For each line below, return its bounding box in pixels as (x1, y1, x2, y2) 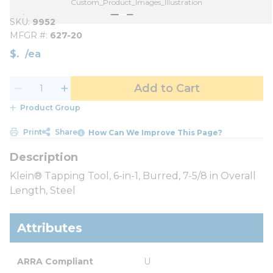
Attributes (17, 220, 82, 235)
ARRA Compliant (17, 255, 93, 267)
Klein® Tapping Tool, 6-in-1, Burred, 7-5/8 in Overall (10, 169, 256, 182)
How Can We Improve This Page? (88, 127, 223, 137)
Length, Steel (10, 184, 76, 196)
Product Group (19, 103, 80, 112)
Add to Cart (134, 82, 200, 95)
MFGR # (10, 30, 46, 41)
